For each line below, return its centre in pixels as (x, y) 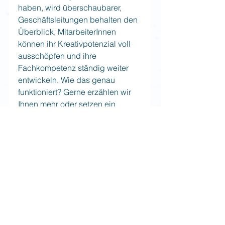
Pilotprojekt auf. (46, 116)
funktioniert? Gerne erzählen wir (76, 92)
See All (139, 214)
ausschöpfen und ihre (58, 55)
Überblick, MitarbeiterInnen (68, 31)
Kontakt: (33, 140)
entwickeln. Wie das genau (68, 80)
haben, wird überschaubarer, (71, 7)
